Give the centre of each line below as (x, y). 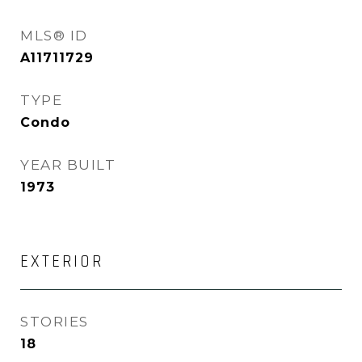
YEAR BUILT (68, 165)
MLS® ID (54, 36)
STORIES (55, 322)
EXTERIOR (62, 261)
